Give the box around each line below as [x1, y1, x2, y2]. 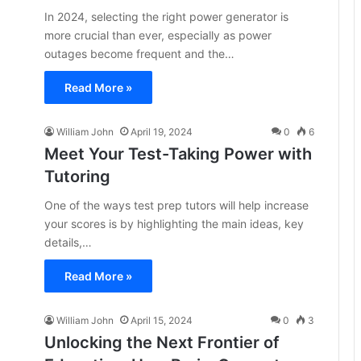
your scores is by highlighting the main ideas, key [44, 217, 304, 230]
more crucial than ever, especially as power [44, 28, 272, 42]
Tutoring [44, 167, 110, 186]
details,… [44, 235, 92, 249]
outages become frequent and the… [44, 47, 234, 60]
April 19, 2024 [131, 126, 193, 138]
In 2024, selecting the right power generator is [44, 10, 288, 23]
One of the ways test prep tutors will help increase [44, 198, 309, 212]
